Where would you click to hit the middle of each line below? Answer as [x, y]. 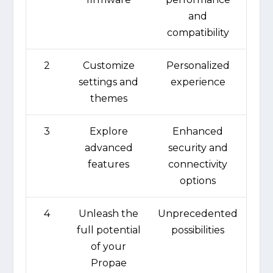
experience [198, 82]
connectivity [198, 165]
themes [108, 99]
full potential [108, 230]
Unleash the [109, 214]
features [109, 165]
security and [198, 148]
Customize [108, 66]
